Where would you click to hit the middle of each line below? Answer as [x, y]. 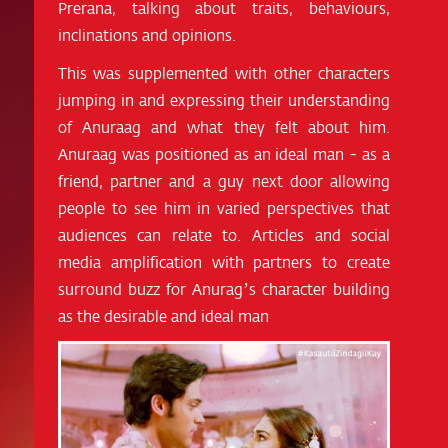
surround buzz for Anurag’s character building [224, 289]
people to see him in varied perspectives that [224, 208]
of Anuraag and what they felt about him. [224, 127]
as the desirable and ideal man [163, 316]
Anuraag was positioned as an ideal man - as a [224, 154]
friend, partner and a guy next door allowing [224, 181]
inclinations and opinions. [146, 35]
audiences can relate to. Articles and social [224, 235]
